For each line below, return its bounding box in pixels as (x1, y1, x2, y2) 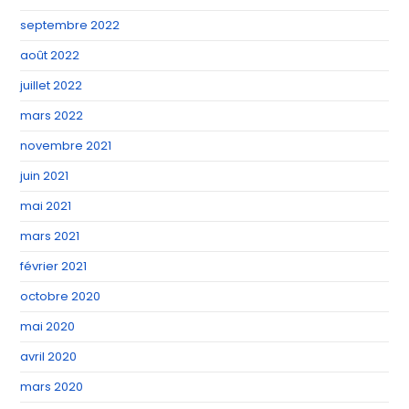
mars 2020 (20, 377, 84, 395)
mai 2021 (20, 196, 72, 215)
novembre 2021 (20, 136, 112, 154)
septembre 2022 (20, 16, 121, 34)
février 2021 (20, 257, 88, 275)
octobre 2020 (20, 287, 101, 305)
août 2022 (20, 46, 80, 64)
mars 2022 (20, 106, 84, 124)
